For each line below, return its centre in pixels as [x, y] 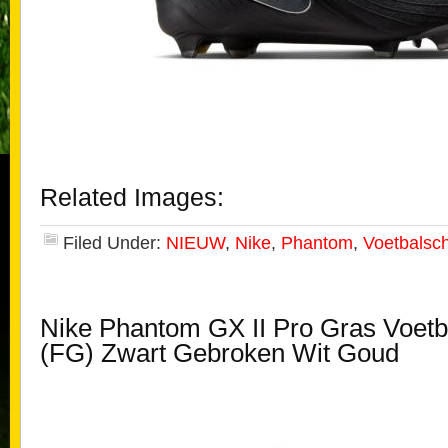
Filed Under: [114, 243]
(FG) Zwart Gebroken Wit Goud [219, 353]
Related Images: [132, 197]
